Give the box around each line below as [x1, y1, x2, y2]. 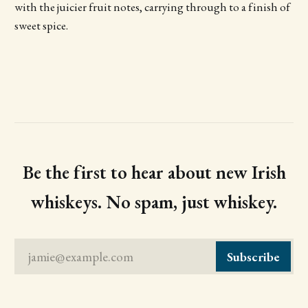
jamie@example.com [27, 247, 133, 265]
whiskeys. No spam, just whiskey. [31, 190, 277, 214]
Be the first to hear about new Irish [22, 160, 286, 185]
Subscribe [227, 247, 280, 265]
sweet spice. [14, 18, 68, 34]
